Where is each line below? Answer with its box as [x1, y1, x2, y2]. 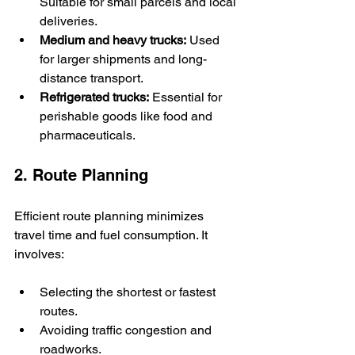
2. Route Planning [14, 165, 148, 185]
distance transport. [40, 70, 143, 86]
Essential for [149, 89, 225, 105]
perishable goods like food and [40, 108, 216, 124]
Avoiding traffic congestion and [40, 322, 215, 338]
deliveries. [40, 13, 97, 29]
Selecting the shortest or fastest [40, 284, 219, 300]
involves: [14, 246, 64, 261]
